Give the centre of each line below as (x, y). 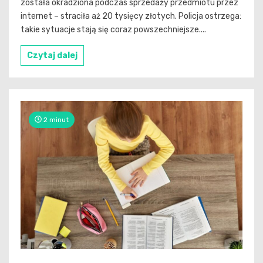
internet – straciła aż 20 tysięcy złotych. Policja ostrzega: (131, 16)
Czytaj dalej (52, 55)
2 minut (55, 119)
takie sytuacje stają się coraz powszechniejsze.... (113, 29)
